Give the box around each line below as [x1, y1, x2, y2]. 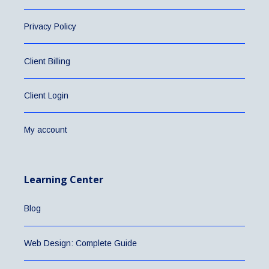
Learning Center [24, 173, 103, 187]
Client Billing [24, 56, 70, 66]
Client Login [24, 90, 68, 100]
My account [24, 125, 67, 135]
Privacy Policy [24, 22, 76, 32]
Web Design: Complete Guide [24, 238, 137, 248]
